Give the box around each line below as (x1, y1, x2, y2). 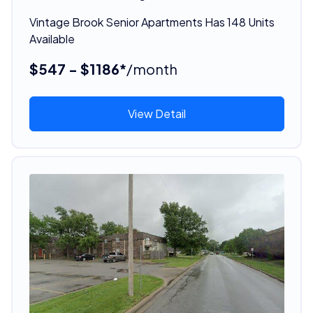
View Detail (127, 105, 186, 121)
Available (29, 31, 75, 46)
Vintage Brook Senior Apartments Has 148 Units (29, 14, 275, 29)
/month (126, 59, 177, 78)
